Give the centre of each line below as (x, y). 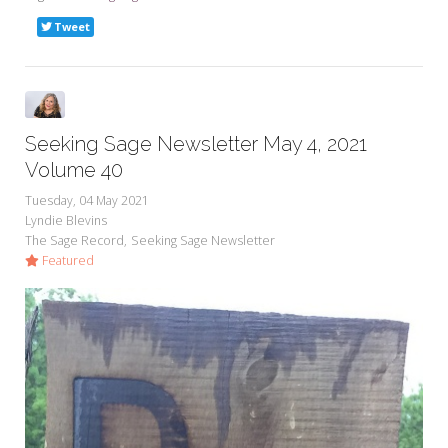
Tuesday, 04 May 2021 (87, 201)
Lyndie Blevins (66, 221)
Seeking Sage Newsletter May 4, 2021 (196, 144)
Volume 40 (74, 170)
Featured (66, 261)
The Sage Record (74, 241)
